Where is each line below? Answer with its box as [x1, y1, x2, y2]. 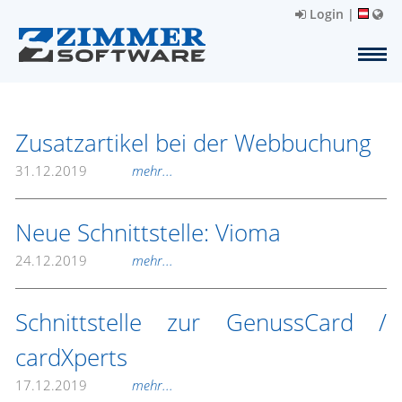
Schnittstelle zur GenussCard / [15, 306, 387, 338]
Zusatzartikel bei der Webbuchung [15, 127, 371, 159]
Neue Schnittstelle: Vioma [15, 216, 281, 249]
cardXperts [15, 341, 127, 373]
